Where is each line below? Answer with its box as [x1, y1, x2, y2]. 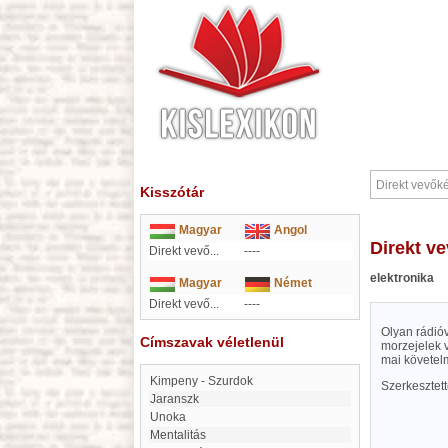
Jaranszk [156, 392, 199, 406]
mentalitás [160, 428, 206, 442]
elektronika [370, 271, 434, 285]
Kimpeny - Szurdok [158, 374, 253, 388]
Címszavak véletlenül [140, 334, 284, 350]
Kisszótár [140, 184, 204, 200]
